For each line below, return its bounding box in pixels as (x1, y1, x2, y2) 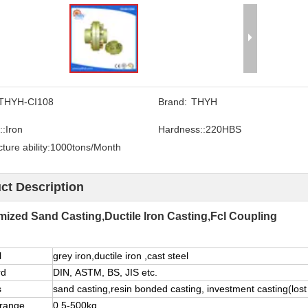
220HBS (205, 123, 241, 135)
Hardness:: (157, 123, 206, 135)
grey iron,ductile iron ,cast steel (53, 250, 188, 261)
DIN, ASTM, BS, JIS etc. (53, 266, 157, 278)
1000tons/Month (50, 141, 121, 153)
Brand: (157, 96, 187, 107)
